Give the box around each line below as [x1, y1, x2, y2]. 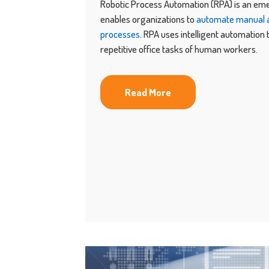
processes [100, 28, 140, 40]
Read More [125, 86, 171, 98]
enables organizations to [100, 13, 196, 25]
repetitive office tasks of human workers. [100, 43, 258, 55]
